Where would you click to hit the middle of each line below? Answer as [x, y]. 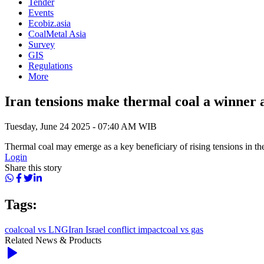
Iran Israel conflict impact [115, 229]
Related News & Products [53, 240]
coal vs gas [183, 229]
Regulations [50, 66]
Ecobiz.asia [49, 23]
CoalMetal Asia [57, 34]
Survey [42, 44]
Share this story [33, 167]
